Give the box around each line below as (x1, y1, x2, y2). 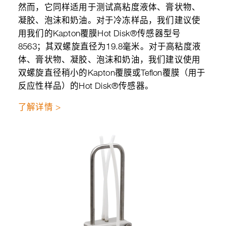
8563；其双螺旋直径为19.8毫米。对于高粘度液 (18, 43, 201, 51)
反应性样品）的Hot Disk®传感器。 (18, 82, 153, 91)
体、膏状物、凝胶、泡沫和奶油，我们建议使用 (18, 56, 201, 65)
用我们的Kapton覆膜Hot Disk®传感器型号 (18, 30, 181, 38)
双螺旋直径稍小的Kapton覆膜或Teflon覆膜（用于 (18, 69, 206, 78)
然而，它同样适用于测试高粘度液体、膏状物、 (18, 4, 201, 12)
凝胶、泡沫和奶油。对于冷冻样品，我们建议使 (18, 17, 201, 25)
